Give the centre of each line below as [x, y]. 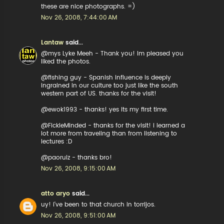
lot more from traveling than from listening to [109, 133]
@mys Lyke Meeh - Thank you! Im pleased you [112, 53]
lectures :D [57, 141]
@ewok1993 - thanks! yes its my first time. [105, 109]
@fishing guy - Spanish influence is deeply [106, 77]
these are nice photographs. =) [88, 6]
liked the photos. [66, 61]
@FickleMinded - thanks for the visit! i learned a [113, 125]
